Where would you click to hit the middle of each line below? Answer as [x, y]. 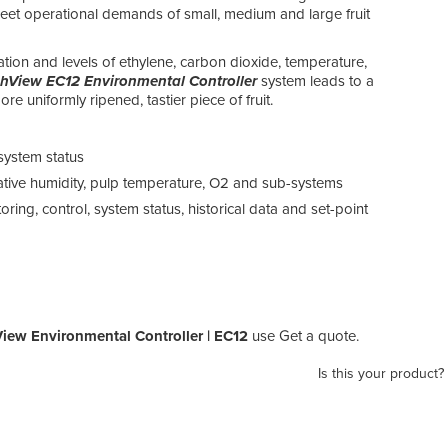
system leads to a [315, 80]
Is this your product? [381, 373]
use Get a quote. [303, 335]
